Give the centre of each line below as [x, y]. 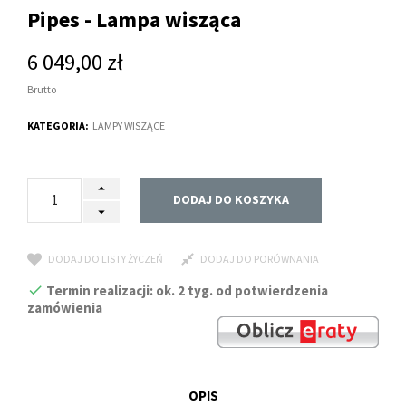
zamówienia [65, 307]
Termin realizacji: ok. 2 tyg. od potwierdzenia [186, 290]
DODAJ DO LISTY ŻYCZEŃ [106, 259]
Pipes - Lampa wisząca [134, 19]
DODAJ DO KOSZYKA [231, 200]
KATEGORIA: [58, 125]
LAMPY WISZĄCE [129, 125]
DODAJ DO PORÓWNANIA [260, 259]
